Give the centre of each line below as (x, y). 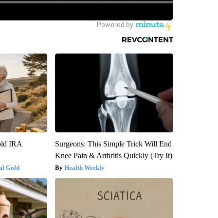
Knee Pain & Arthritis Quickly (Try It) (113, 155)
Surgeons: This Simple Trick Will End (113, 144)
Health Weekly (84, 167)
